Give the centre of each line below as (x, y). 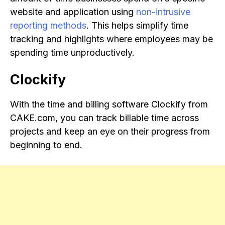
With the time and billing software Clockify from (109, 104)
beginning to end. (46, 145)
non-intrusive (163, 12)
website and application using (73, 12)
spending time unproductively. (72, 53)
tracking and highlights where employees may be (111, 39)
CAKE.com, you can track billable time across (104, 118)
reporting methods (48, 26)
